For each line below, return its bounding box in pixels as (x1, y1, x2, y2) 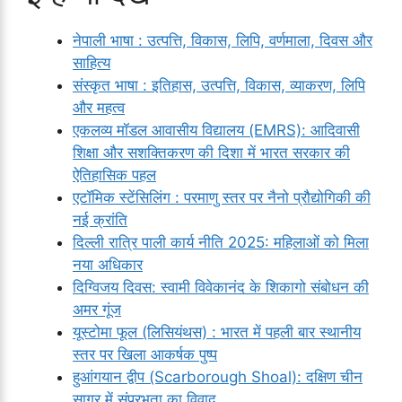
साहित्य (73, 54, 110, 73)
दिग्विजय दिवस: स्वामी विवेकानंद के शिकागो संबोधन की (73, 278, 369, 297)
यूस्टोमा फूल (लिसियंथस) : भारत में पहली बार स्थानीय (73, 323, 361, 342)
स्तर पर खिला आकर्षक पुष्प (73, 345, 217, 364)
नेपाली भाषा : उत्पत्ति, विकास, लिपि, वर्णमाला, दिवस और (73, 31, 372, 50)
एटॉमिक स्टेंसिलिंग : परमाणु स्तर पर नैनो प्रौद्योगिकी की (73, 188, 371, 207)
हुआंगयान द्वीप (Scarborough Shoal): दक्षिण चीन (73, 368, 363, 387)
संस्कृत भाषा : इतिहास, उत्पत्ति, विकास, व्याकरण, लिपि (73, 76, 365, 95)
